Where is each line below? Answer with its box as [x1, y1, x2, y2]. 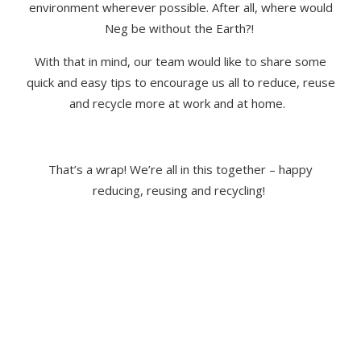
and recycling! [188, 182, 265, 199]
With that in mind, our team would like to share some [35, 53, 326, 70]
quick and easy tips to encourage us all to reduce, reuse [26, 74, 335, 91]
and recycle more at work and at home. [69, 95, 288, 112]
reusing [147, 182, 188, 199]
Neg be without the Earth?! [104, 20, 254, 37]
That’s [48, 161, 83, 178]
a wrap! [83, 161, 130, 178]
